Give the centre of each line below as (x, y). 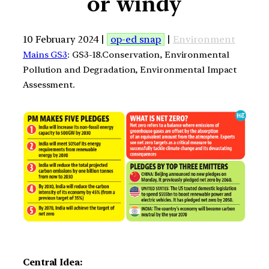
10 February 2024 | (65, 39)
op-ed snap (136, 39)
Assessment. (49, 84)
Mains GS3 (45, 54)
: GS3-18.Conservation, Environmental (148, 54)
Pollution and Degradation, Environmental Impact (130, 69)
